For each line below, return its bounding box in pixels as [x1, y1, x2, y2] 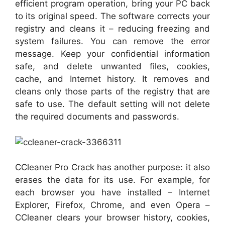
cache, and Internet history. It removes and [15, 74, 210, 84]
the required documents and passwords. [15, 111, 179, 122]
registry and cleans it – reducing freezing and [15, 24, 210, 34]
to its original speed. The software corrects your [15, 11, 210, 21]
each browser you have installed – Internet [15, 187, 210, 197]
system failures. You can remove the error [15, 36, 210, 46]
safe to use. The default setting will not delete [15, 99, 210, 109]
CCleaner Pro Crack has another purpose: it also [15, 162, 210, 172]
